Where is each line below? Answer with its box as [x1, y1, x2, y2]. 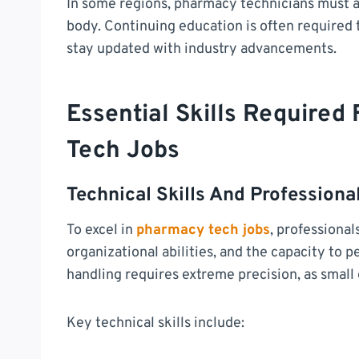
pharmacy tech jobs [136, 220, 270, 240]
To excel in [67, 220, 136, 240]
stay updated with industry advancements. [67, 39, 337, 58]
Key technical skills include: [67, 313, 244, 333]
